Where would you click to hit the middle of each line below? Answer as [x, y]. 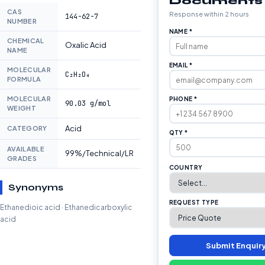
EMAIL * [181, 65]
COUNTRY [186, 167]
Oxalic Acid [86, 45]
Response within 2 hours [209, 14]
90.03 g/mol [88, 104]
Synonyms [36, 187]
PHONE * [183, 99]
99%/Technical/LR [99, 153]
